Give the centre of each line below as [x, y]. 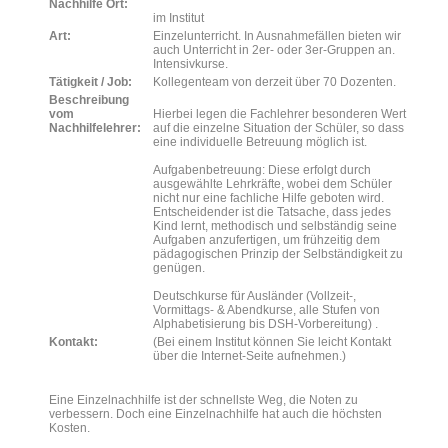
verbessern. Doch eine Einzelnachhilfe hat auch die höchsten [215, 414]
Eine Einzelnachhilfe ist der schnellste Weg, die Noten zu [203, 400]
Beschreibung [89, 100]
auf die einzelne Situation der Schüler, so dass [278, 128]
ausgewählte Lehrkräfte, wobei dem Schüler [272, 184]
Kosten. [69, 428]
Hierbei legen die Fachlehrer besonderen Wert [279, 114]
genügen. [179, 268]
